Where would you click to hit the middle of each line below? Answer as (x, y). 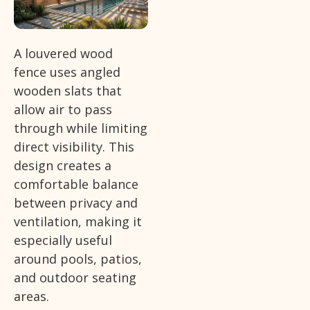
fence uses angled (67, 72)
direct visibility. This (74, 146)
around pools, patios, (78, 258)
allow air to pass (63, 109)
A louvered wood (63, 53)
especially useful (63, 240)
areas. (31, 296)
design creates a (63, 165)
